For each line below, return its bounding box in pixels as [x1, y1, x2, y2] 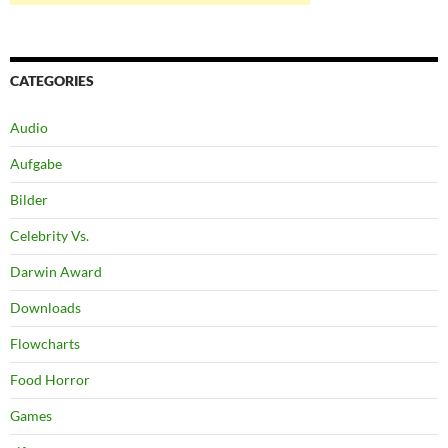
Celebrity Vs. [10, 227, 89, 245]
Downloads [10, 299, 81, 317]
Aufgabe [10, 155, 62, 173]
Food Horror [10, 371, 90, 389]
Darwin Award [10, 263, 102, 281]
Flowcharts [10, 335, 80, 353]
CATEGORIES [10, 72, 94, 90]
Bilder [10, 191, 48, 209]
